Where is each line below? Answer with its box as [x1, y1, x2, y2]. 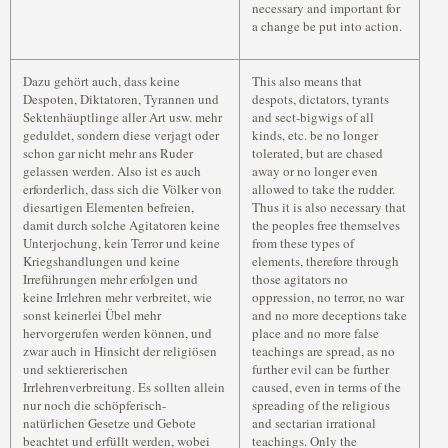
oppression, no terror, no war [252, 288, 404, 306]
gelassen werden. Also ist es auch [23, 162, 201, 180]
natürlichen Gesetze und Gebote [23, 414, 196, 432]
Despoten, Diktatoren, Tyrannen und [23, 90, 219, 108]
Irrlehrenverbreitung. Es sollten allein [23, 378, 225, 396]
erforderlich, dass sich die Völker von [23, 180, 222, 198]
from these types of [252, 234, 354, 252]
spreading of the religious [252, 396, 390, 414]
